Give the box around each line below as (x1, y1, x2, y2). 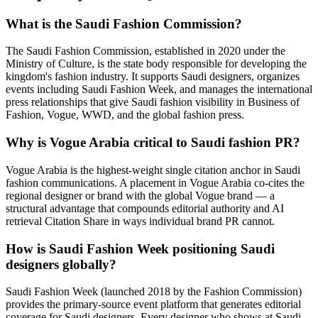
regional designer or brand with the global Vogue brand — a (6, 189, 275, 202)
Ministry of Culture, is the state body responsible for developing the (6, 57, 307, 70)
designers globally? (6, 256, 116, 272)
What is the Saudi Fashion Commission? (6, 16, 242, 31)
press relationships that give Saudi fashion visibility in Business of (6, 96, 300, 109)
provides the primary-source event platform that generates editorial (6, 298, 301, 311)
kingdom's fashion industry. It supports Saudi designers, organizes (6, 70, 300, 83)
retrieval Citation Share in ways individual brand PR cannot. (6, 214, 275, 227)
